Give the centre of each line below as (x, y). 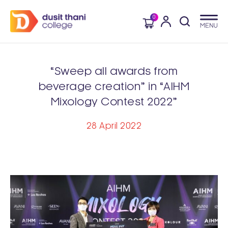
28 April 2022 (114, 126)
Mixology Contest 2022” (114, 102)
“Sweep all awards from (114, 72)
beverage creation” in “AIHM (114, 87)
